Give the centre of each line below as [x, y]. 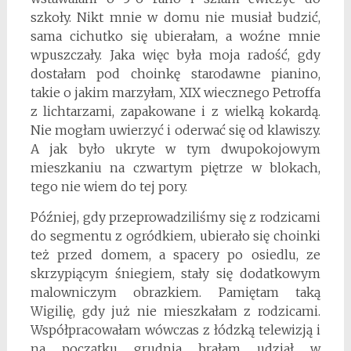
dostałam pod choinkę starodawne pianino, [175, 74]
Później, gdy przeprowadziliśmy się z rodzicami [175, 217]
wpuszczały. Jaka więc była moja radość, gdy [175, 55]
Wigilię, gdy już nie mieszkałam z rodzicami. [175, 311]
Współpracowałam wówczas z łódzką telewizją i [175, 330]
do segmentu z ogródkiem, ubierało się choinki [175, 236]
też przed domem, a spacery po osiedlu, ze [175, 255]
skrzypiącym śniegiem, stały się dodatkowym [175, 274]
